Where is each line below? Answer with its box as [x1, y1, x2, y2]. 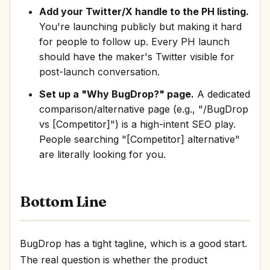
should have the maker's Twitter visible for [39, 51, 234, 63]
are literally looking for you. [39, 148, 166, 160]
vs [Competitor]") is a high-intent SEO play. [39, 118, 236, 130]
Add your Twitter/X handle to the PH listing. [39, 5, 249, 17]
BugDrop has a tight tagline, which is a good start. [20, 237, 247, 250]
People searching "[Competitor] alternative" [39, 133, 240, 145]
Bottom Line [20, 193, 107, 210]
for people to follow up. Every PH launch [39, 36, 230, 48]
